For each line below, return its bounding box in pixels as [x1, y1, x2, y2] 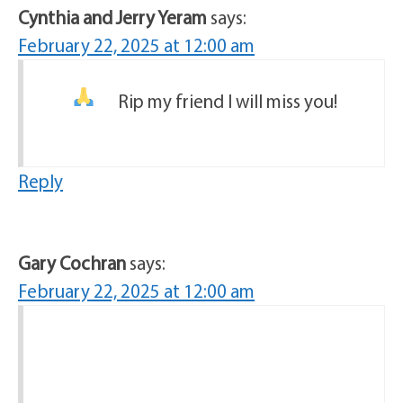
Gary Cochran [18, 250, 126, 274]
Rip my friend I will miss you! [117, 88, 337, 112]
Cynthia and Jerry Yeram [18, 4, 207, 29]
